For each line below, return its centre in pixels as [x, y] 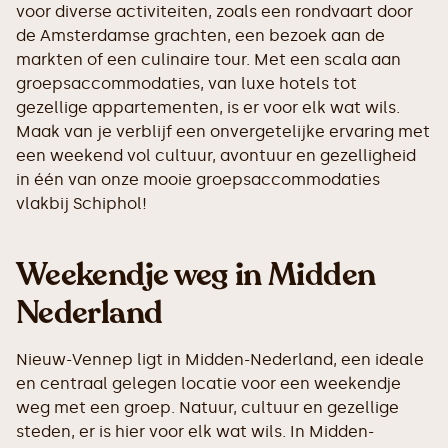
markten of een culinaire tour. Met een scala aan [208, 59]
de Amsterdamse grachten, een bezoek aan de [200, 35]
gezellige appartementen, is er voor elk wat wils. [208, 107]
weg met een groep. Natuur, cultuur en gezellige [207, 407]
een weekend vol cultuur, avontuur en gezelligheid [216, 155]
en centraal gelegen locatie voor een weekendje [208, 383]
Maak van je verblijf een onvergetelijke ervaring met [223, 131]
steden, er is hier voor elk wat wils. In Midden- [195, 431]
